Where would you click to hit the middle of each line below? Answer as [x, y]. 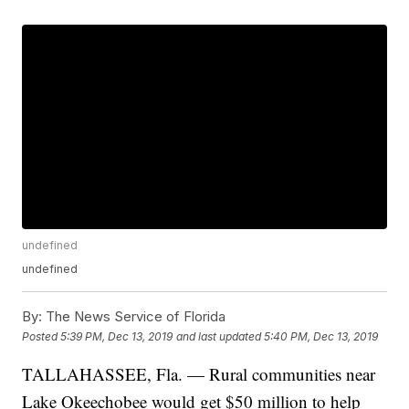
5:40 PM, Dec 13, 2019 [321, 336]
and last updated [219, 336]
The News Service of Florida [134, 317]
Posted [42, 336]
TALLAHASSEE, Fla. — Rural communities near [199, 374]
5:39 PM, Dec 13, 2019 [117, 336]
